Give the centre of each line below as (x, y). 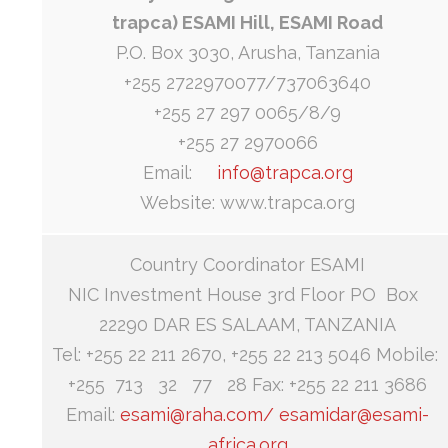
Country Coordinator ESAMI (247, 265)
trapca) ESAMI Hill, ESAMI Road (247, 23)
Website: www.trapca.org (247, 203)
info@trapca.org (284, 173)
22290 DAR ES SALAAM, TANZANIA (247, 325)
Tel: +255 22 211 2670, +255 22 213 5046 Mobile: (247, 355)
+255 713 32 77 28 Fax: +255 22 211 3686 (247, 385)
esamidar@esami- (354, 415)
